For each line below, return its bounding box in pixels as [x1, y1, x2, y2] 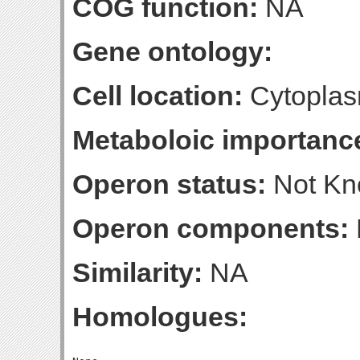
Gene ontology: [72, 36, 272, 67]
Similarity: [72, 257, 202, 288]
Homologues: [72, 301, 247, 332]
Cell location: [72, 80, 243, 111]
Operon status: [72, 169, 266, 199]
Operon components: [72, 213, 349, 243]
